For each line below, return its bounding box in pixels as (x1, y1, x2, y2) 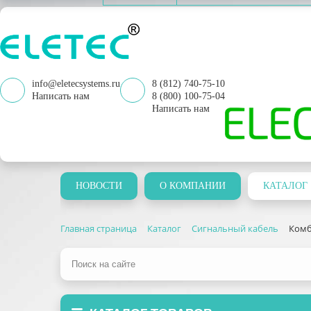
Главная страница (60, 222, 137, 235)
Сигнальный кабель (192, 222, 278, 235)
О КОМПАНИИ (160, 180, 226, 191)
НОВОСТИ (76, 180, 122, 191)
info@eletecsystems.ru (32, 78, 120, 89)
